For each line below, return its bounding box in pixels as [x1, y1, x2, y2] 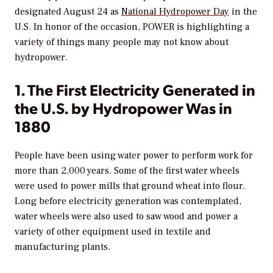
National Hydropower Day [121, 5, 229, 18]
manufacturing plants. [15, 240, 110, 253]
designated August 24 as [15, 5, 121, 18]
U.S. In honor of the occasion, [15, 20, 143, 33]
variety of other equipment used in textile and [15, 225, 211, 238]
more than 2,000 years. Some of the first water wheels [15, 164, 239, 177]
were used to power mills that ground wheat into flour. [15, 179, 245, 192]
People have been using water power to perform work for [15, 149, 253, 161]
